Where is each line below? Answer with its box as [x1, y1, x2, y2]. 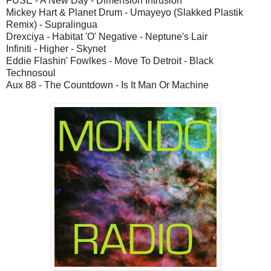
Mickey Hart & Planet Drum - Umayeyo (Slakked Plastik [6, 7, 243, 18]
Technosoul [6, 67, 56, 78]
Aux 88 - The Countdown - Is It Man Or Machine [6, 79, 209, 90]
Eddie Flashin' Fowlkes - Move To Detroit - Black [6, 55, 214, 66]
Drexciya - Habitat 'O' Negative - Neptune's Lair [6, 31, 207, 42]
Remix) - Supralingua [6, 19, 97, 30]
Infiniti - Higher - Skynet [6, 43, 106, 54]
